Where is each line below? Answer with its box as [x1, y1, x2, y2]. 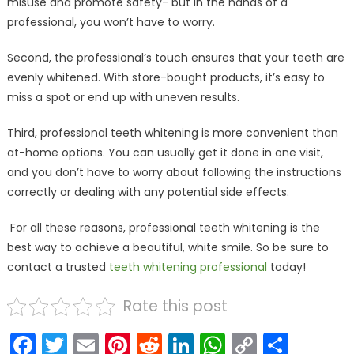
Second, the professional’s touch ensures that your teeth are [6, 50, 345, 66]
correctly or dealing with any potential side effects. [6, 184, 289, 201]
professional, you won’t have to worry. [6, 14, 215, 31]
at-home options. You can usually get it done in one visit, [6, 145, 323, 161]
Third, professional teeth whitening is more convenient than [6, 125, 338, 141]
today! [266, 259, 306, 276]
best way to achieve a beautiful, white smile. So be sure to [6, 239, 329, 256]
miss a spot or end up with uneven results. [6, 89, 243, 106]
